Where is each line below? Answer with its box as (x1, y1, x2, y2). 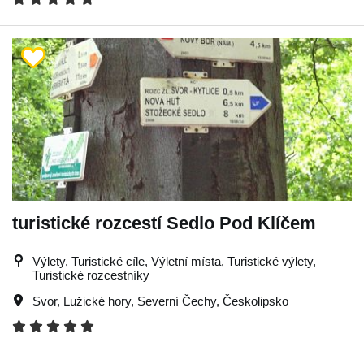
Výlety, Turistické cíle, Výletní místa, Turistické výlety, (32, 254, 316, 268)
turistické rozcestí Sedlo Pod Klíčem (12, 213, 316, 233)
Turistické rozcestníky (32, 268, 149, 282)
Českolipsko (223, 294, 288, 308)
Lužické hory (63, 294, 131, 308)
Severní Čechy (137, 294, 216, 308)
